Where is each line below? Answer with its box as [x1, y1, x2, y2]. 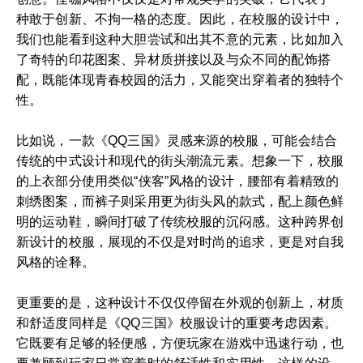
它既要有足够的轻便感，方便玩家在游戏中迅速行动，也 [16, 336, 344, 350]
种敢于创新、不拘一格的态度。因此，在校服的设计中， [16, 12, 344, 26]
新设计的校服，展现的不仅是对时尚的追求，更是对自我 [16, 235, 344, 249]
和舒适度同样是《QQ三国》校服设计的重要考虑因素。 [16, 316, 338, 330]
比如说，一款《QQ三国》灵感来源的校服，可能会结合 [16, 134, 338, 147]
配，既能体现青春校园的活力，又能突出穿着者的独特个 [16, 73, 344, 87]
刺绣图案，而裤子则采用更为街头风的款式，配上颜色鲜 [16, 194, 344, 208]
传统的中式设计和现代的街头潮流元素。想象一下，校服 [16, 154, 344, 168]
